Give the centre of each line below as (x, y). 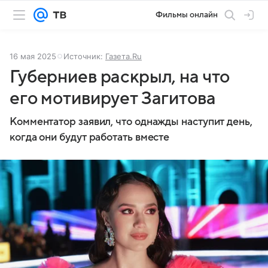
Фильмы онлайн (187, 15)
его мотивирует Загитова (113, 98)
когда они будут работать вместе (90, 137)
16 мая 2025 (33, 56)
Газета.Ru (124, 56)
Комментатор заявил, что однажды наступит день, (131, 122)
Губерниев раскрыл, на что (120, 77)
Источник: (84, 56)
